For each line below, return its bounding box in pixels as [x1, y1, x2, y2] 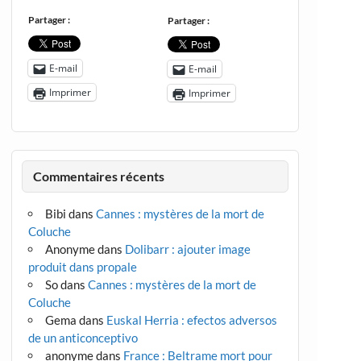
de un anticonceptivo [27, 330, 138, 345]
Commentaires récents [32, 168, 164, 185]
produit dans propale [27, 259, 137, 274]
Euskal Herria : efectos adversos [106, 312, 278, 327]
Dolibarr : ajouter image [125, 241, 251, 256]
